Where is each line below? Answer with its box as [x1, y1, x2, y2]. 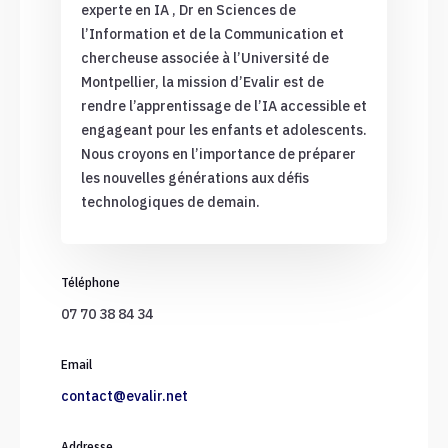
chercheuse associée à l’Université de [80, 49, 329, 68]
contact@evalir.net [60, 387, 188, 406]
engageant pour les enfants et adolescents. [80, 121, 367, 140]
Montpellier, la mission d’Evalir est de [80, 73, 324, 92]
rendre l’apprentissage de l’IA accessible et [80, 97, 367, 116]
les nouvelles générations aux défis [80, 169, 309, 188]
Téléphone [60, 274, 120, 292]
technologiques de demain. [80, 193, 260, 212]
